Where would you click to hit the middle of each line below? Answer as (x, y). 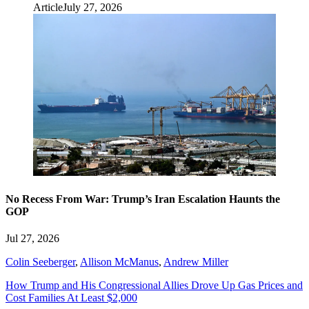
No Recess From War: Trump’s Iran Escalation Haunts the (143, 199)
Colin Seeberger (40, 262)
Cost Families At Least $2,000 (71, 298)
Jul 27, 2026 (32, 239)
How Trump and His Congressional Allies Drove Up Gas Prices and (154, 286)
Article (48, 8)
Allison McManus (119, 262)
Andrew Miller (196, 262)
